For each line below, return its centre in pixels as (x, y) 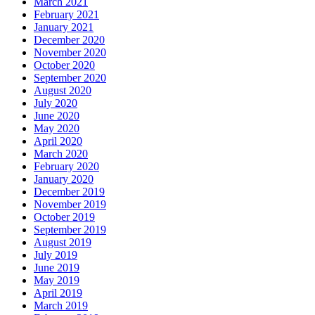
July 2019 (56, 255)
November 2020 (70, 53)
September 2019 (70, 230)
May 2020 (57, 129)
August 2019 (63, 243)
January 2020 (64, 179)
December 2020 (69, 40)
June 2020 (57, 116)
